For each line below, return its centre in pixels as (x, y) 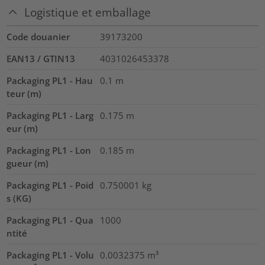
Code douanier (38, 37)
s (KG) (19, 198)
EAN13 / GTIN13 (41, 59)
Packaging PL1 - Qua (50, 220)
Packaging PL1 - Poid (50, 185)
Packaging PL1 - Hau (50, 81)
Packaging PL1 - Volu (51, 255)
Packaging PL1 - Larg (50, 116)
